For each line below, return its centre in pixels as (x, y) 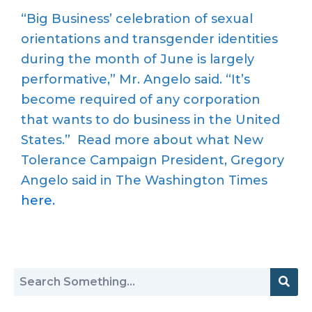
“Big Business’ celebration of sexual (137, 19)
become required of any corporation (141, 100)
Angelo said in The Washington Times (144, 181)
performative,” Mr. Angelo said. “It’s (135, 80)
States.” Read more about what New (142, 140)
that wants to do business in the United (150, 120)
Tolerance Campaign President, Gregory (153, 161)
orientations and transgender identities (149, 39)
